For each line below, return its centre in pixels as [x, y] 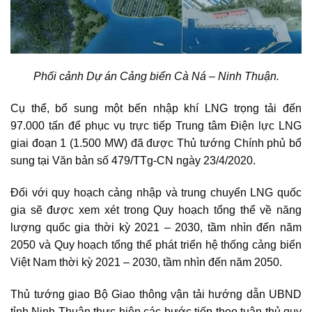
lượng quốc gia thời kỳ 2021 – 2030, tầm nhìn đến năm [156, 228]
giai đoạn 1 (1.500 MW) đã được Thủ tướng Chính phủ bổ [156, 143]
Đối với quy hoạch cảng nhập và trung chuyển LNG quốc [156, 193]
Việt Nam [33, 263]
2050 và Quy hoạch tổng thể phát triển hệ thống [132, 245]
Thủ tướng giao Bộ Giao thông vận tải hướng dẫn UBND [156, 294]
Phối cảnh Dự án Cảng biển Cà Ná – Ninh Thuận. [156, 77]
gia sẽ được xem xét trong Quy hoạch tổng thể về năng [156, 210]
